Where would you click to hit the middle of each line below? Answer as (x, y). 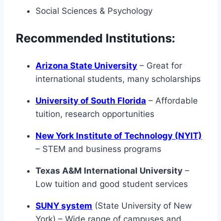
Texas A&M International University (109, 170)
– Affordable (172, 100)
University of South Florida (91, 100)
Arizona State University (86, 65)
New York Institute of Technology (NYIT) (119, 135)
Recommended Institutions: (95, 38)
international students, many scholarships (118, 79)
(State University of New (142, 205)
